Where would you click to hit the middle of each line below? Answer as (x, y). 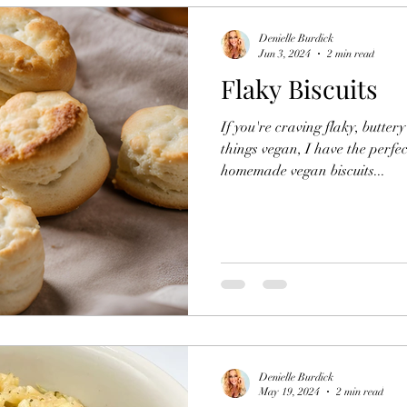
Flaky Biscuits (299, 89)
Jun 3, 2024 (285, 53)
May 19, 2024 (289, 392)
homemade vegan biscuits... (303, 171)
